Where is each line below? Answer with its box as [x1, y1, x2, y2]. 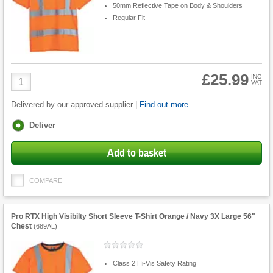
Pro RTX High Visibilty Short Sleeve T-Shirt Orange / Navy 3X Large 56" [11, 212, 255, 221]
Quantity [10, 83, 46, 94]
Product [10, 72, 44, 83]
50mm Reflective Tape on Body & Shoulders [112, 1, 243, 9]
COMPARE [29, 177, 62, 185]
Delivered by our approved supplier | [11, 100, 140, 110]
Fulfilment [12, 119, 50, 129]
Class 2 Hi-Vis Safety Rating [112, 259, 196, 267]
